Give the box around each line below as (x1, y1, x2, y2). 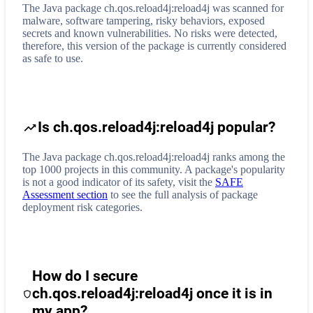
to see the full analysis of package (108, 189, 258, 201)
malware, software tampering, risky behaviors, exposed (22, 15, 265, 27)
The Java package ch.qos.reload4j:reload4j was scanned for (22, 2, 284, 15)
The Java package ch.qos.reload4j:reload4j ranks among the (22, 151, 285, 163)
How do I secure (31, 268, 138, 285)
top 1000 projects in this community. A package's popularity (22, 163, 285, 176)
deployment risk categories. (22, 201, 143, 214)
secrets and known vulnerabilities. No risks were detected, (22, 27, 277, 40)
